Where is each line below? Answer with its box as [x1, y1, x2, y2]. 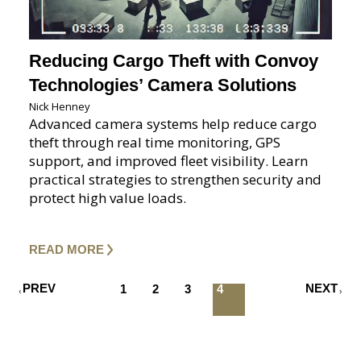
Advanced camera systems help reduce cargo [29, 114, 317, 133]
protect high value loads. [29, 188, 186, 207]
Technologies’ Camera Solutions [29, 74, 297, 95]
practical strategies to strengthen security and [29, 169, 322, 189]
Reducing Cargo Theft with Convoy [29, 50, 318, 71]
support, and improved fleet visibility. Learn [29, 151, 308, 170]
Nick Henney [29, 98, 90, 114]
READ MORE [29, 242, 104, 256]
